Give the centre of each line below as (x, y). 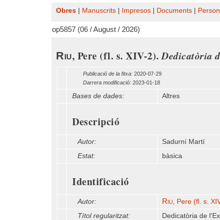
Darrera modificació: (107, 82)
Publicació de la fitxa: (108, 74)
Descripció (96, 122)
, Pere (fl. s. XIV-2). (117, 56)
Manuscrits (99, 11)
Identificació (101, 181)
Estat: (86, 156)
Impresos (136, 11)
